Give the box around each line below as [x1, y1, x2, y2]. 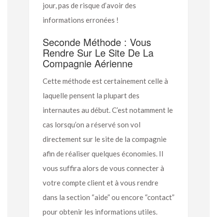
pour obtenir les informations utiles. [43, 207, 157, 216]
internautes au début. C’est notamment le [43, 105, 173, 114]
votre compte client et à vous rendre [43, 178, 158, 187]
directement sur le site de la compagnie [43, 134, 167, 143]
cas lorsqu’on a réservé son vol [43, 120, 140, 129]
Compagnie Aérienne [43, 56, 133, 70]
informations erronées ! [43, 15, 119, 24]
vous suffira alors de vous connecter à [43, 163, 164, 172]
